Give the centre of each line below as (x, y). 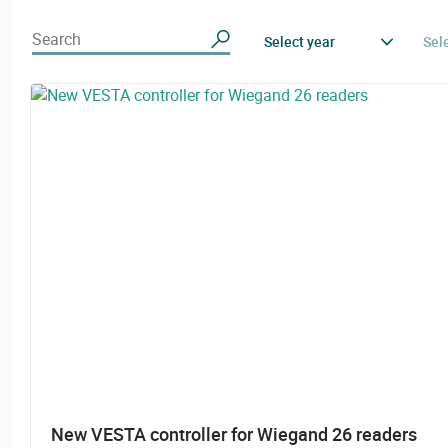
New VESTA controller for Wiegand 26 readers (234, 433)
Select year (299, 41)
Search (56, 38)
